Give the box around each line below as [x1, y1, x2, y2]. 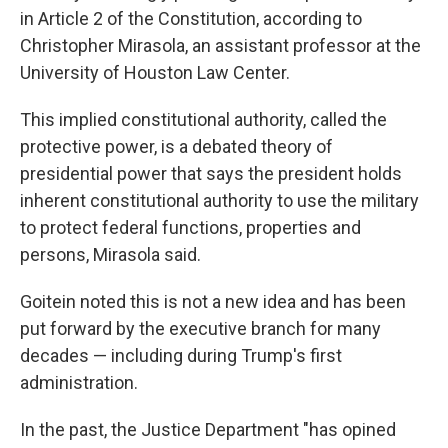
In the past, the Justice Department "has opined [20, 419, 396, 440]
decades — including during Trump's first [20, 345, 342, 366]
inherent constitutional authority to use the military [20, 190, 419, 211]
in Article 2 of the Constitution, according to [20, 8, 362, 29]
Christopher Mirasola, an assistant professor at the [20, 35, 421, 56]
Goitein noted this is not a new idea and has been [20, 291, 406, 312]
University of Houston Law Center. [20, 62, 290, 83]
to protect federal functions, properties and [20, 217, 361, 238]
